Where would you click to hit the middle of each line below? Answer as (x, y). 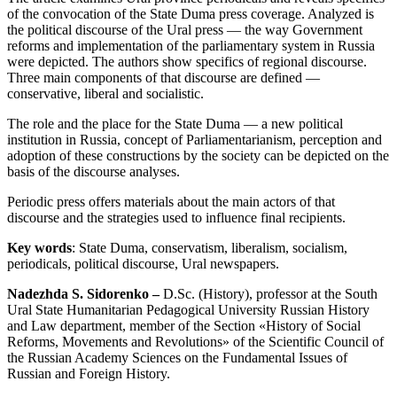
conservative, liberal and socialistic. (105, 94)
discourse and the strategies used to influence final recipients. (176, 218)
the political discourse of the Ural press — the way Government (185, 30)
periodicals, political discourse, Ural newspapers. (143, 264)
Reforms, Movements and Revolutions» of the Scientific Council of (195, 342)
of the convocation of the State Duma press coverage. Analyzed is (191, 14)
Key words (39, 248)
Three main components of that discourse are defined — (163, 78)
